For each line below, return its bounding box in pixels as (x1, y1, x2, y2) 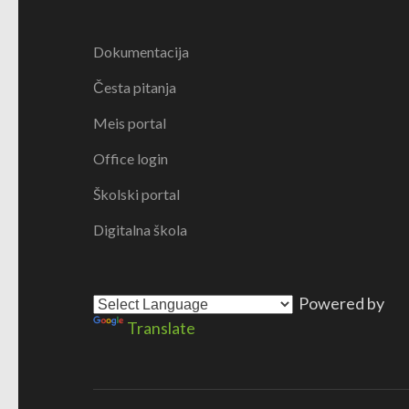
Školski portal (93, 185, 180, 203)
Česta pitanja (93, 79, 176, 96)
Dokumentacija (93, 43, 189, 60)
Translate (127, 318, 195, 338)
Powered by (293, 293, 384, 313)
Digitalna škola (93, 221, 187, 238)
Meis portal (93, 114, 166, 131)
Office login (93, 150, 168, 167)
